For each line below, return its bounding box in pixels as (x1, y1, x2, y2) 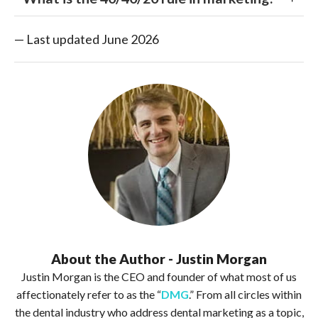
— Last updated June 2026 (14, 31, 159, 47)
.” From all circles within (189, 287, 302, 301)
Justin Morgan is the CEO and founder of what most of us (21, 270, 297, 283)
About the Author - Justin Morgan (51, 251, 267, 267)
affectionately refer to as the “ (16, 287, 161, 301)
